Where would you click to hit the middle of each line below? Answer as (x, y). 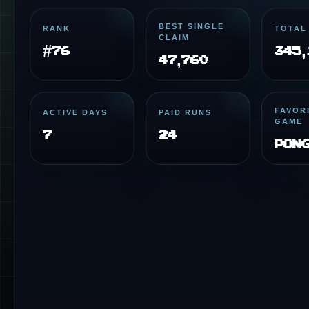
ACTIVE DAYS (75, 112)
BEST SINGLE (191, 26)
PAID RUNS (185, 112)
